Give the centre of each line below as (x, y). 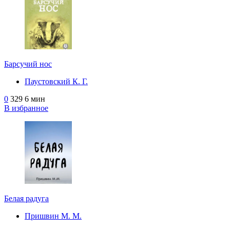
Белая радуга (26, 198)
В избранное (26, 108)
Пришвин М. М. (53, 216)
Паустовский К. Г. (56, 81)
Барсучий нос (28, 64)
